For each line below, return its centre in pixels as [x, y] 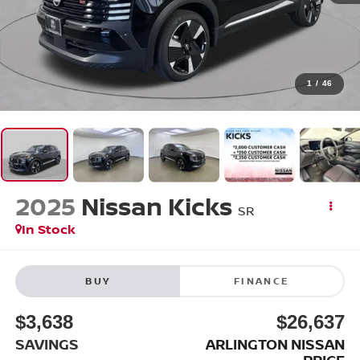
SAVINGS [47, 344]
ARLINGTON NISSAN [276, 344]
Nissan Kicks [156, 206]
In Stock [48, 229]
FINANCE [262, 281]
